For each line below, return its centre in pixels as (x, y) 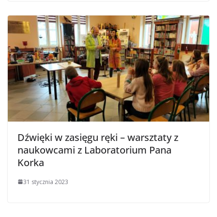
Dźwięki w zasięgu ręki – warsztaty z (98, 137)
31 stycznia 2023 (46, 182)
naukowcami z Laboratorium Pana (94, 150)
